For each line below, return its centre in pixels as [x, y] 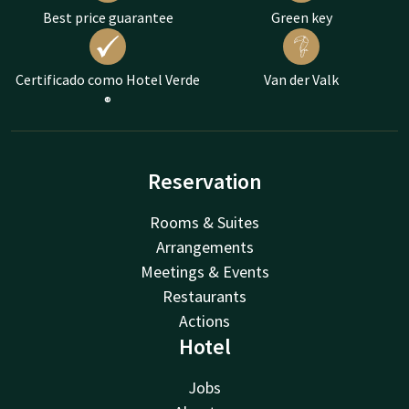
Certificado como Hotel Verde [108, 79]
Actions [204, 320]
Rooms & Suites [204, 222]
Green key [301, 17]
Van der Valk [301, 79]
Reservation [204, 181]
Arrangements [204, 246]
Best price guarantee [108, 17]
